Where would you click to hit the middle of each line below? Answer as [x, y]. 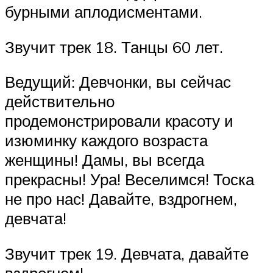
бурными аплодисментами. [104, 12]
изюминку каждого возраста [106, 140]
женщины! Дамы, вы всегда [105, 160]
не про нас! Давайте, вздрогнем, [121, 199]
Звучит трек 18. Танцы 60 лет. [114, 47]
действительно [60, 101]
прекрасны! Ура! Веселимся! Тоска [129, 179]
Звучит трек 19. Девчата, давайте [127, 254]
